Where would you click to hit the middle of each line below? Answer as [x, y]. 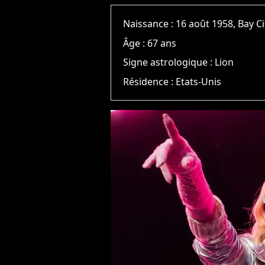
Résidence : [150, 81]
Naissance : [150, 24]
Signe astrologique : [169, 62]
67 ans [162, 43]
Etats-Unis [199, 81]
